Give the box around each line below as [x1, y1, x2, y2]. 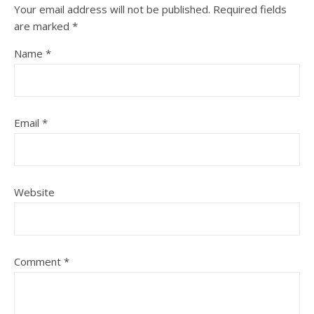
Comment [14, 254, 64, 268]
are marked [14, 19, 72, 33]
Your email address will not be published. [14, 2, 210, 16]
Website [14, 185, 55, 199]
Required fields [213, 2, 287, 16]
